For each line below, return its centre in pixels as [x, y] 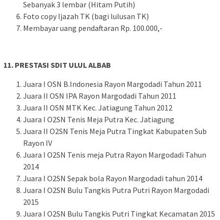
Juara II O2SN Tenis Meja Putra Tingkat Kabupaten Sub [115, 131]
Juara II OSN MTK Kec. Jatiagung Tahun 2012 [98, 107]
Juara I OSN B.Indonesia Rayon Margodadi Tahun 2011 [112, 84]
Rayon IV [38, 143]
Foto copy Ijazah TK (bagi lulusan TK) [86, 16]
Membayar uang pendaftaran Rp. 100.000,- [93, 28]
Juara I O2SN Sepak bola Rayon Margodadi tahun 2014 [113, 178]
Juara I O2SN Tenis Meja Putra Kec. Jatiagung [99, 119]
